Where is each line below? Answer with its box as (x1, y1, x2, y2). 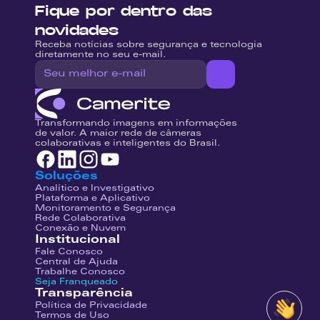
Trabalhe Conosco (35, 268, 125, 276)
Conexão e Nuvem (35, 224, 126, 233)
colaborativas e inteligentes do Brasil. (35, 139, 220, 148)
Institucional (35, 234, 120, 246)
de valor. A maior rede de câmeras (35, 129, 201, 138)
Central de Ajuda (35, 258, 118, 266)
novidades (35, 21, 119, 39)
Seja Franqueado (35, 278, 118, 286)
